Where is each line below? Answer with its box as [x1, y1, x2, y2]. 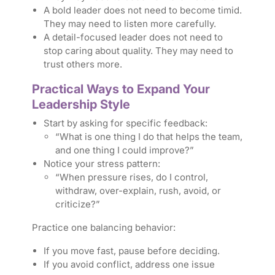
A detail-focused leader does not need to [43, 31, 223, 44]
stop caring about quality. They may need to [43, 45, 233, 57]
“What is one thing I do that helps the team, [55, 131, 243, 143]
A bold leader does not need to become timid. [43, 4, 242, 17]
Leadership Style [31, 97, 130, 112]
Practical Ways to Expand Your [31, 82, 210, 97]
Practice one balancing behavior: [31, 222, 176, 234]
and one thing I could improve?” [55, 144, 195, 157]
